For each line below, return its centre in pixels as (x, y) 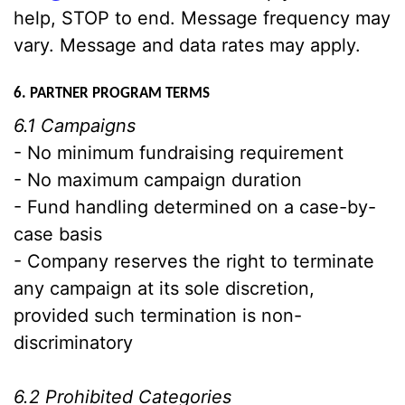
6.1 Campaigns (75, 126)
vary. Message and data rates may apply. (187, 45)
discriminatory (73, 343)
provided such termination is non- (158, 316)
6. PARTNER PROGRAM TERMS (112, 94)
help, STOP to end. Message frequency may (202, 18)
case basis (58, 234)
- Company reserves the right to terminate (194, 261)
